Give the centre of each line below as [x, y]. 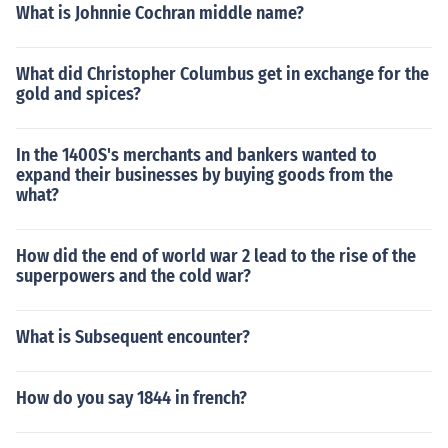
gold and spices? [78, 94]
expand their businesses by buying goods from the [204, 175]
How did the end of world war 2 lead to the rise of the [216, 256]
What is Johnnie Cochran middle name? [160, 13]
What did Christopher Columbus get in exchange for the [222, 74]
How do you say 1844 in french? [131, 398]
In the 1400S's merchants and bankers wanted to [196, 155]
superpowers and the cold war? [133, 276]
